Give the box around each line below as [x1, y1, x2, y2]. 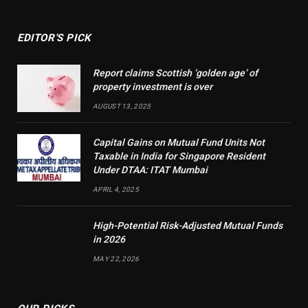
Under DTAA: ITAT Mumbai [93, 164, 208, 175]
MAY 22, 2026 [93, 254, 140, 263]
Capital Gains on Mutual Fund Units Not [93, 136, 265, 148]
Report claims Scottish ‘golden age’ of [93, 67, 258, 78]
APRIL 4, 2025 [93, 185, 139, 193]
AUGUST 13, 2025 [93, 102, 151, 110]
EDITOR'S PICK [17, 31, 91, 44]
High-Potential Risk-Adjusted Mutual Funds [93, 219, 283, 231]
